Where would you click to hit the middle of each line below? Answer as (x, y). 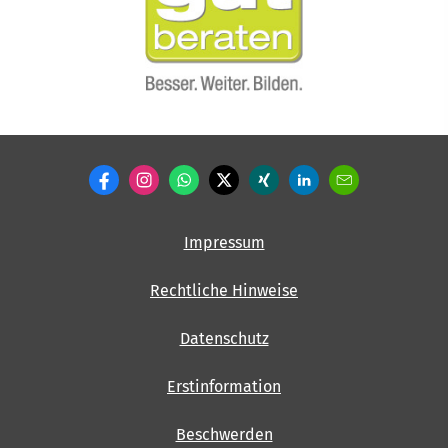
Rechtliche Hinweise (224, 291)
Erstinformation (224, 387)
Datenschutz (224, 339)
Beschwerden (224, 435)
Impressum (224, 243)
